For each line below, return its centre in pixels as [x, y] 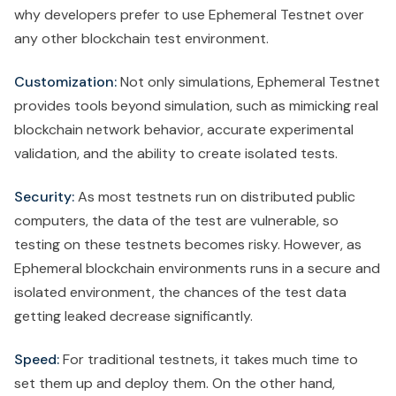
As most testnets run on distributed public [215, 197]
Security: [44, 197]
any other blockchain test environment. [141, 39]
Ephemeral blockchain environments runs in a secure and [197, 269]
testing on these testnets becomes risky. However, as [188, 245]
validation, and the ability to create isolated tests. [176, 154]
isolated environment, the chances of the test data [180, 293]
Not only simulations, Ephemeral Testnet [248, 82]
